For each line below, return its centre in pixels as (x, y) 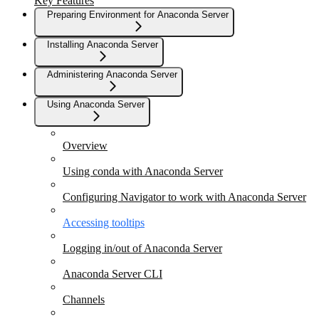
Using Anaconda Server (96, 105)
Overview (85, 146)
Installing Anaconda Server (103, 45)
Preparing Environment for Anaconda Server (138, 15)
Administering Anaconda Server (112, 75)
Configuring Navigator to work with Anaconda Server (184, 197)
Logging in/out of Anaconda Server (142, 249)
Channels (84, 300)
